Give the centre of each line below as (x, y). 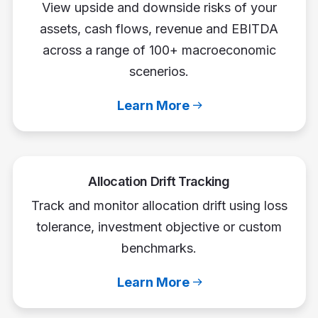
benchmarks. (159, 248)
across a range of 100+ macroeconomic (159, 50)
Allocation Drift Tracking (159, 181)
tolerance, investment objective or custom (159, 226)
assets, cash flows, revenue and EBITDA (159, 28)
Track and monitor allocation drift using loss (159, 205)
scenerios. (159, 71)
